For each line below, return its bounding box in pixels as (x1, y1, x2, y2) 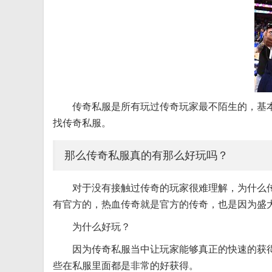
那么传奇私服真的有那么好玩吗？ (64, 149, 228, 161)
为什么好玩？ (72, 222, 131, 232)
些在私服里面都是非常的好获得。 (53, 260, 199, 271)
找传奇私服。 (53, 118, 111, 128)
